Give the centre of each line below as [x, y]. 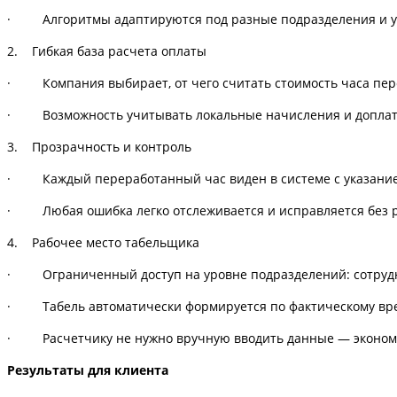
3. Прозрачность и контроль [99, 146]
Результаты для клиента [88, 370]
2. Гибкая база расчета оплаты [107, 51]
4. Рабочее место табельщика [103, 242]
